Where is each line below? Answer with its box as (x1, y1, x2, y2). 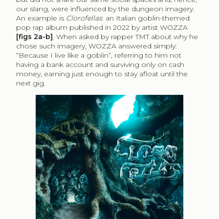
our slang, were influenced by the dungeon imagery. (16, 4, 195, 13)
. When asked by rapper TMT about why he (52, 32, 198, 41)
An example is (16, 13, 66, 22)
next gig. (16, 78, 45, 88)
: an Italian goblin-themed (102, 13, 190, 22)
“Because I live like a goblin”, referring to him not (16, 50, 181, 60)
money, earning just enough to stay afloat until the (16, 69, 188, 78)
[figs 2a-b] (16, 32, 53, 41)
